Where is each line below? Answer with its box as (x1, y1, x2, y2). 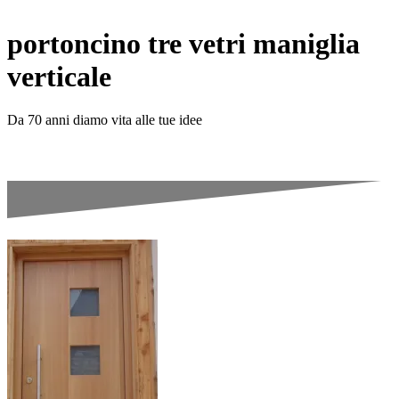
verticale (7, 60, 111, 93)
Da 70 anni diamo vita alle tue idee (7, 112, 202, 128)
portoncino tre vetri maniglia (7, 27, 360, 60)
